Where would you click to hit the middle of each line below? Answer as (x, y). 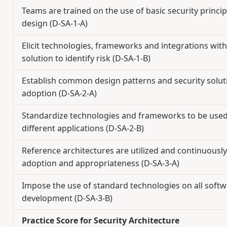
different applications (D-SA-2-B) (83, 128)
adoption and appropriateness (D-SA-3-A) (100, 163)
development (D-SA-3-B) (67, 198)
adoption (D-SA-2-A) (59, 93)
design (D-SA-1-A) (54, 24)
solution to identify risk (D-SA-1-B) (86, 59)
